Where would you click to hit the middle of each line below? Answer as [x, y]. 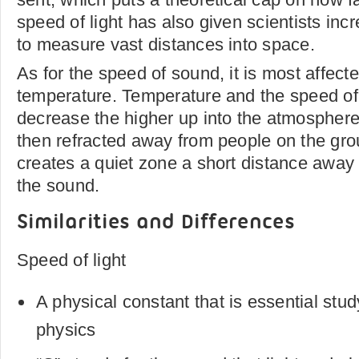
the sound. [58, 186]
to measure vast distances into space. [166, 44]
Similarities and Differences [156, 223]
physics [66, 330]
